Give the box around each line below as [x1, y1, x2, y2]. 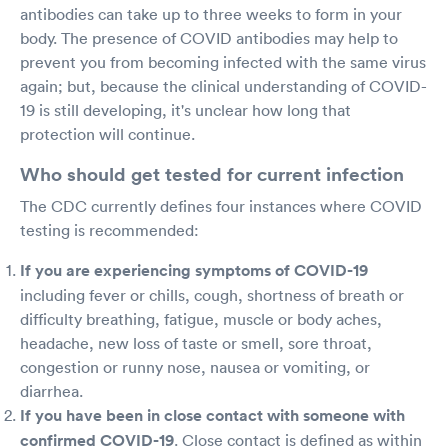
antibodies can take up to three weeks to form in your [20, 4, 402, 24]
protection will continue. [20, 124, 195, 144]
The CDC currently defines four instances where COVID [20, 196, 422, 216]
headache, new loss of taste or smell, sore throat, [20, 333, 372, 353]
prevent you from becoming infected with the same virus [20, 52, 426, 72]
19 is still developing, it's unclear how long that [20, 100, 351, 120]
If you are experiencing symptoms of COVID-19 [20, 260, 368, 281]
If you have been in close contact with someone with [20, 405, 405, 426]
